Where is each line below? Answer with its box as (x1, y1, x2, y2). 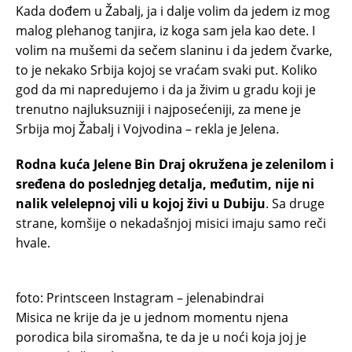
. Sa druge (266, 195, 324, 213)
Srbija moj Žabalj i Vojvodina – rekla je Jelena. (16, 120, 279, 138)
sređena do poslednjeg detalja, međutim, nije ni (16, 175, 314, 193)
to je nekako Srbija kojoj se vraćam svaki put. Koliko (16, 61, 317, 79)
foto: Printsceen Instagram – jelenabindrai (16, 289, 264, 307)
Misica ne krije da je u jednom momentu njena (16, 309, 288, 327)
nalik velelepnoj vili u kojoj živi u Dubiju (16, 195, 266, 213)
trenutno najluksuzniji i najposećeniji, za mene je (16, 101, 301, 119)
